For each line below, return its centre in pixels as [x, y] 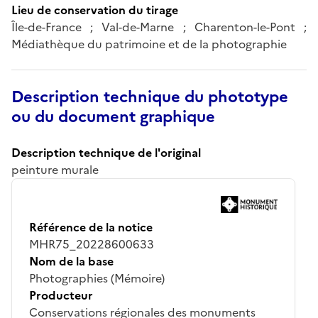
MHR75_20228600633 [92, 244]
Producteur [61, 295]
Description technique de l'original [106, 152]
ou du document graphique [113, 116]
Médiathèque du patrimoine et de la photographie [149, 44]
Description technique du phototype [150, 97]
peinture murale [55, 169]
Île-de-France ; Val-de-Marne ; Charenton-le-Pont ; [159, 27]
